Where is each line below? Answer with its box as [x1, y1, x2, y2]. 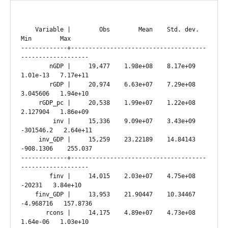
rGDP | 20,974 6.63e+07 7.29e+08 [21, 81, 49, 88]
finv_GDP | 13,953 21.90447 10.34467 [21, 191, 35, 198]
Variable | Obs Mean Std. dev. [21, 26, 35, 33]
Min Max [21, 35, 71, 42]
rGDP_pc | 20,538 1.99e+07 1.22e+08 [21, 99, 39, 106]
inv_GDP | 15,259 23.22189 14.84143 [21, 136, 39, 143]
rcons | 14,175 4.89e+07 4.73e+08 [21, 209, 46, 216]
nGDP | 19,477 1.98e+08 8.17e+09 [21, 63, 49, 70]
